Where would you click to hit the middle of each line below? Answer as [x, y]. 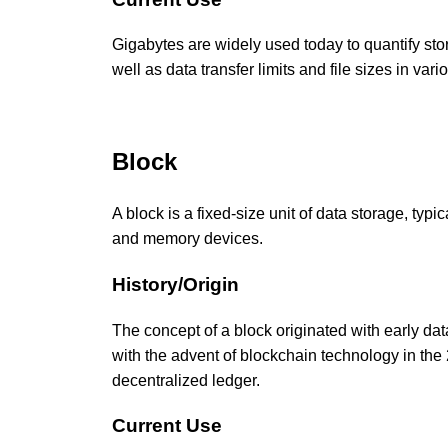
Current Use [167, 426]
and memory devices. [187, 239]
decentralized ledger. [186, 380]
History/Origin [175, 284]
